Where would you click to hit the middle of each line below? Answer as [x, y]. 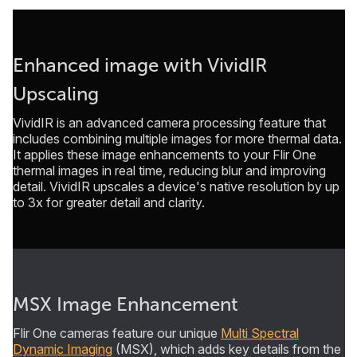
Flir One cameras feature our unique [117, 333]
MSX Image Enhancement [126, 305]
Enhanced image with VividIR [140, 66]
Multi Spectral [260, 333]
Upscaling [56, 94]
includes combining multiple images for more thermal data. [177, 139]
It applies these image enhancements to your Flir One [165, 155]
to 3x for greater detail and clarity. [109, 203]
